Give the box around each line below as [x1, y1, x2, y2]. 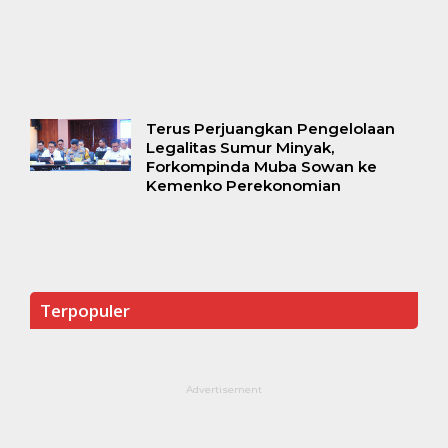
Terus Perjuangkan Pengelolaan [145, 119, 395, 139]
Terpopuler [40, 299, 130, 323]
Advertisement [186, 383, 262, 397]
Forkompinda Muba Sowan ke [145, 157, 377, 177]
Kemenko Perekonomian [145, 176, 341, 196]
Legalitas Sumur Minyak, [145, 138, 334, 158]
